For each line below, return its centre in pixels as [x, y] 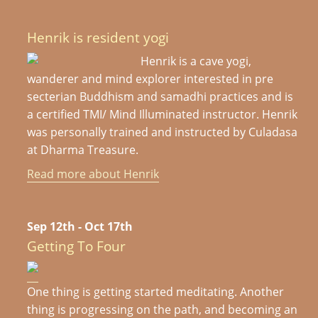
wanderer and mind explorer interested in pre [150, 78]
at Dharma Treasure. [83, 149]
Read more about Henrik [93, 174]
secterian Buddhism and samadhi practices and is [160, 96]
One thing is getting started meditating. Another [156, 291]
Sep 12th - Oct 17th [80, 227]
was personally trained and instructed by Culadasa [163, 132]
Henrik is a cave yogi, [196, 61]
